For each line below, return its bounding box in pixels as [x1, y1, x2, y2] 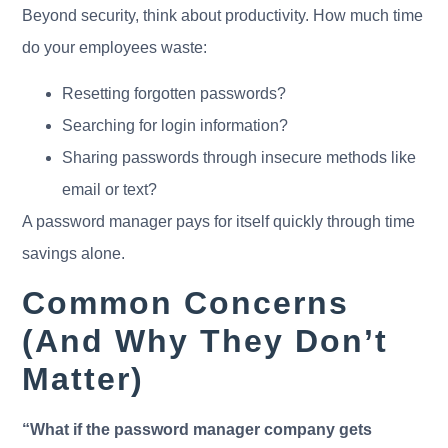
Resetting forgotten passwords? [62, 84, 287, 102]
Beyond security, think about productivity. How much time [22, 6, 424, 24]
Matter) [22, 361, 145, 398]
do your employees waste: [22, 38, 208, 56]
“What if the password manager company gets [22, 421, 373, 439]
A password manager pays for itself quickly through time [22, 212, 416, 230]
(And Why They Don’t [22, 323, 389, 360]
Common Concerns [22, 285, 350, 322]
